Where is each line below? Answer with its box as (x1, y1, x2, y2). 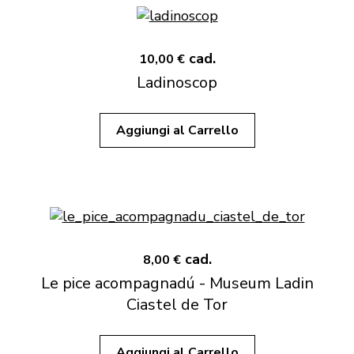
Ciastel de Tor (126, 294, 228, 315)
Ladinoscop (137, 72, 217, 93)
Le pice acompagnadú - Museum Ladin (40, 273, 314, 294)
